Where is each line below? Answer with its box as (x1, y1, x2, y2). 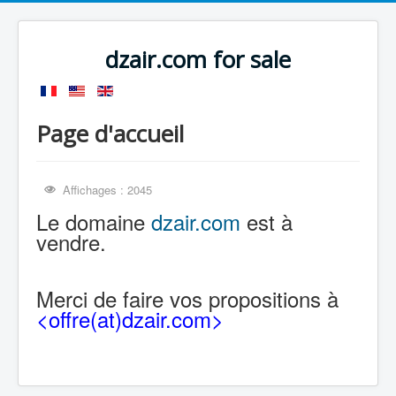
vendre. (36, 226, 106, 257)
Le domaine (36, 206, 151, 237)
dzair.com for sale (105, 44, 291, 75)
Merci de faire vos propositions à (36, 283, 339, 314)
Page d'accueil (36, 118, 184, 149)
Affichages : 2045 (63, 181, 153, 198)
